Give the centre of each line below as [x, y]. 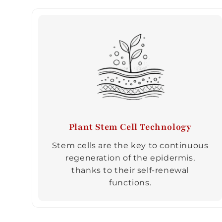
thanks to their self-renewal [130, 170]
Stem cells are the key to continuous [130, 145]
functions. [130, 182]
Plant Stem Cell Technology [130, 127]
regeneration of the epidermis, [130, 158]
